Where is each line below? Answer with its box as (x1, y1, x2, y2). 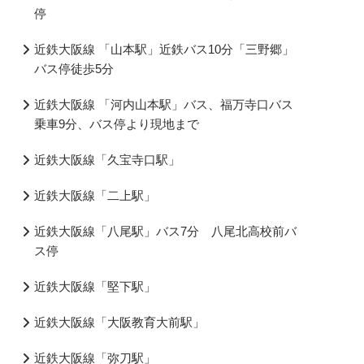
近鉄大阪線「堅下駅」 (33, 279, 156, 293)
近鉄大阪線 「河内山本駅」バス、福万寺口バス (33, 97, 293, 111)
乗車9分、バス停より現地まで (33, 116, 199, 131)
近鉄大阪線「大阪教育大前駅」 (33, 314, 205, 329)
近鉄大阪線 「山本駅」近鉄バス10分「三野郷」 (33, 41, 294, 56)
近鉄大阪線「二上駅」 (33, 188, 156, 202)
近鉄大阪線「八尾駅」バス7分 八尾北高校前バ (33, 223, 297, 238)
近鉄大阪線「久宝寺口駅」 (33, 152, 180, 167)
